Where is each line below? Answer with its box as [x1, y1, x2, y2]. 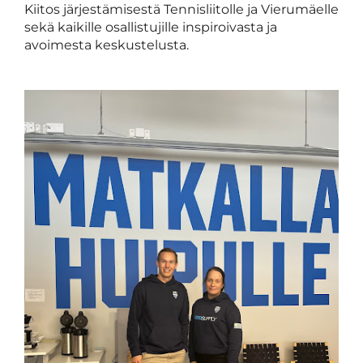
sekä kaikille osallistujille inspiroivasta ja [24, 19, 277, 35]
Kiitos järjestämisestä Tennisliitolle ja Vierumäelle [24, 2, 339, 17]
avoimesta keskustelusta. [24, 37, 189, 53]
